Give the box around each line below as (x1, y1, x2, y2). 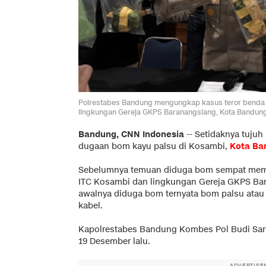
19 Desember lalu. (78, 235, 150, 247)
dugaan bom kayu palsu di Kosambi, (78, 140, 230, 152)
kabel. (78, 199, 103, 211)
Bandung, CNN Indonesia (78, 128, 184, 140)
